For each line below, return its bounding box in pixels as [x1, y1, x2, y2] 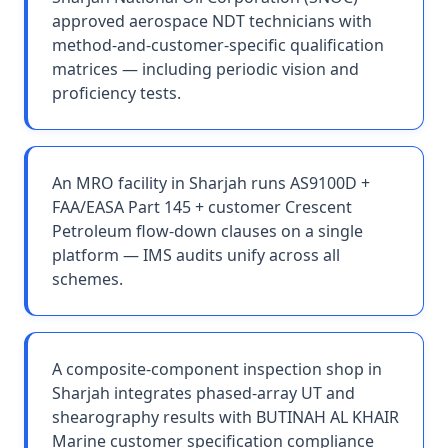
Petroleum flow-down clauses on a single [52, 220, 363, 242]
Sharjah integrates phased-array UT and [52, 382, 355, 404]
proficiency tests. [52, 82, 181, 104]
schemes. [52, 268, 123, 290]
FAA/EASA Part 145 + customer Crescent [52, 196, 352, 218]
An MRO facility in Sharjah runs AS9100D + [52, 172, 370, 194]
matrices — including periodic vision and [52, 58, 359, 80]
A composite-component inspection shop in [52, 358, 382, 380]
